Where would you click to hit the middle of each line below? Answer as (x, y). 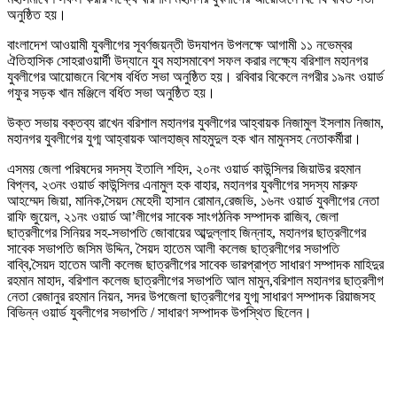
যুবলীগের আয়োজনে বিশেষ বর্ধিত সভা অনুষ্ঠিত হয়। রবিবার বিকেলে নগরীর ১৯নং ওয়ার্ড (195, 77)
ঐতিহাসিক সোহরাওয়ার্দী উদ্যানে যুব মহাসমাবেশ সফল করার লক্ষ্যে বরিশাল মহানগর (187, 61)
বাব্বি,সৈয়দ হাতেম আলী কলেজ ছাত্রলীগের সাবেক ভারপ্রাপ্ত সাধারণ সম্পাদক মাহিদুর (195, 265)
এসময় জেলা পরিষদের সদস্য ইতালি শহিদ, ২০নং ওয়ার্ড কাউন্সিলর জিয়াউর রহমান (184, 169)
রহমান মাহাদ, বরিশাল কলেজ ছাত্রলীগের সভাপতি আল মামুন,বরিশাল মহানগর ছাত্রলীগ (195, 281)
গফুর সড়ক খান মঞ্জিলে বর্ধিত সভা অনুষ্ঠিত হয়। (111, 93)
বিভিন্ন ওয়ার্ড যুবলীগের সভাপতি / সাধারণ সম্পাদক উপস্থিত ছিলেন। (160, 313)
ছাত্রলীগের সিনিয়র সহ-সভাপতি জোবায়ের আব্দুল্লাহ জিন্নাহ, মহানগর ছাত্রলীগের (187, 233)
